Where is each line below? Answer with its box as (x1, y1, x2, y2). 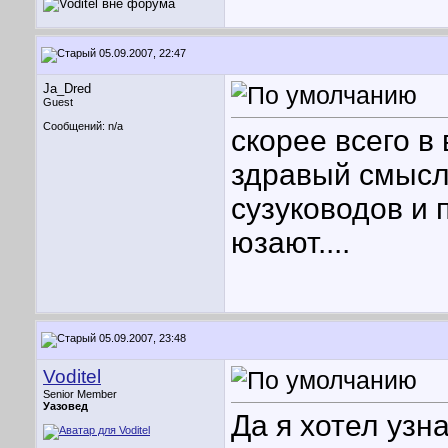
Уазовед (43, 400, 88, 412)
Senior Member (43, 388, 117, 400)
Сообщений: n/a (43, 120, 123, 132)
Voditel (43, 366, 101, 387)
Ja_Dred (43, 81, 91, 96)
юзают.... (231, 226, 350, 260)
